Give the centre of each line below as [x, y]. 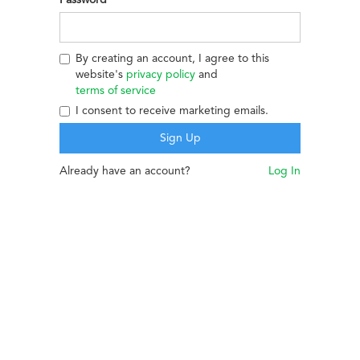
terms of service [116, 90]
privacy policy [161, 74]
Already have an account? [125, 171]
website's [101, 74]
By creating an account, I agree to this [172, 58]
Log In [284, 171]
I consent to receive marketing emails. [172, 110]
